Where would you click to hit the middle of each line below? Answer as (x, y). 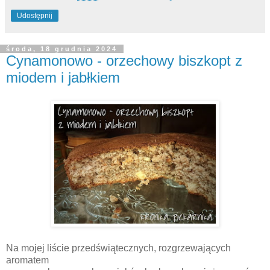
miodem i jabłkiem (63, 78)
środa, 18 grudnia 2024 (62, 49)
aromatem (29, 260)
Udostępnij (35, 16)
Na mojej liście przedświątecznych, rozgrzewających (118, 248)
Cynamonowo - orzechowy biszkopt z (124, 61)
